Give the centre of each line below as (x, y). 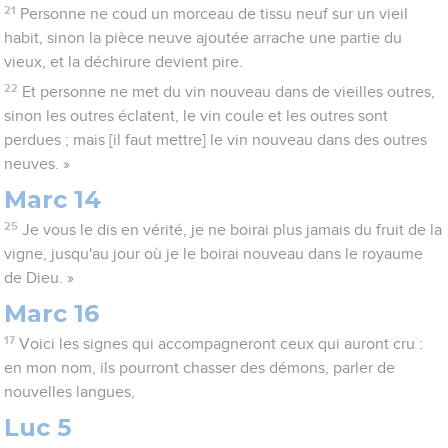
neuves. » (37, 164)
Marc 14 (53, 200)
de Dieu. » (39, 278)
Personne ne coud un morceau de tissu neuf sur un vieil (213, 14)
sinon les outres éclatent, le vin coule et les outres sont (196, 116)
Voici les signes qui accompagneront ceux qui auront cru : (220, 344)
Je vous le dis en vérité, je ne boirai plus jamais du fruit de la (231, 230)
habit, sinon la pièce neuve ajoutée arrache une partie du (203, 38)
